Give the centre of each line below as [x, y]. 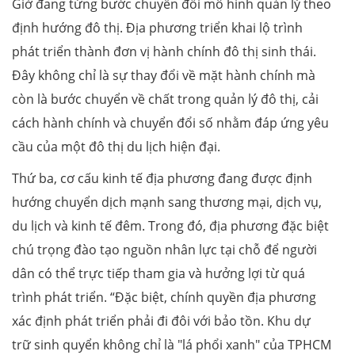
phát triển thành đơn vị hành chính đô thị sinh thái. [164, 51]
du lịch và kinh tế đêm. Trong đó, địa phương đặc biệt [170, 225]
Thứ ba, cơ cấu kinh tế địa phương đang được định [162, 178]
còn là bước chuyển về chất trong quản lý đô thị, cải [165, 99]
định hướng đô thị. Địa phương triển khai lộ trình [157, 27]
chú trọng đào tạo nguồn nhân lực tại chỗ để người [164, 249]
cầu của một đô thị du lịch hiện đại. [116, 146]
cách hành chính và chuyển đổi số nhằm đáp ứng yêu [170, 122]
